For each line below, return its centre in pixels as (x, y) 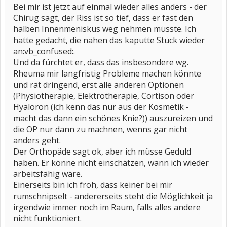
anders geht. (37, 140)
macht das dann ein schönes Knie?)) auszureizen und (113, 118)
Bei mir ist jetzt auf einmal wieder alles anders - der (110, 7)
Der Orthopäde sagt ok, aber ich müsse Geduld (102, 152)
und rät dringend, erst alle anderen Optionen (99, 85)
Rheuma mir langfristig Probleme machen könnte (107, 73)
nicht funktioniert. (47, 218)
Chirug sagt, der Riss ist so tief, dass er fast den (103, 18)
